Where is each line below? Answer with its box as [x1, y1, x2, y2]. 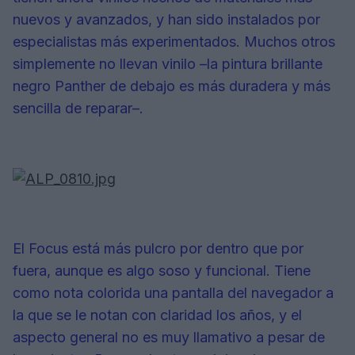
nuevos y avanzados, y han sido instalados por [13, 11, 320, 29]
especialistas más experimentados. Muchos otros [13, 33, 335, 51]
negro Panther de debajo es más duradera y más [13, 78, 330, 95]
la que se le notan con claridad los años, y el [13, 307, 302, 324]
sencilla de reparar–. [13, 100, 143, 117]
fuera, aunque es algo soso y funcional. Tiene [13, 262, 311, 280]
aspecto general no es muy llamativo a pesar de [13, 329, 325, 346]
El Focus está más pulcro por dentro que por [13, 240, 303, 258]
